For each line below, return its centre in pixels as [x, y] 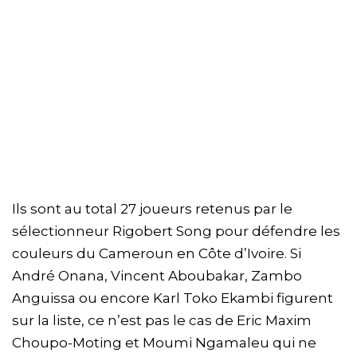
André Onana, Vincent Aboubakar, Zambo [157, 276]
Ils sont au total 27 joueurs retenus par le [152, 209]
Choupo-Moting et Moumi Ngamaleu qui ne [164, 343]
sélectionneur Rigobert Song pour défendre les [176, 231]
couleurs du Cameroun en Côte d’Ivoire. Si [157, 254]
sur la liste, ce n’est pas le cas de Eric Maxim [162, 321]
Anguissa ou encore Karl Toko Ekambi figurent [173, 298]
